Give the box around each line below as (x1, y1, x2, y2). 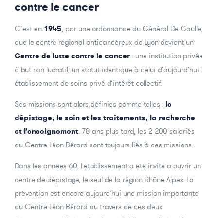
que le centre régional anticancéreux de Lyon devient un (15, 37, 194, 47)
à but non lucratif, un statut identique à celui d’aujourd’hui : (15, 65, 202, 74)
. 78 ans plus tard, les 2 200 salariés (78, 127, 195, 136)
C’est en (15, 24, 44, 34)
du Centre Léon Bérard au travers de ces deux (15, 202, 163, 212)
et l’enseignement (15, 127, 78, 136)
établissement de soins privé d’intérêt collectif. (15, 78, 162, 88)
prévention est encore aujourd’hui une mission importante (15, 188, 199, 198)
